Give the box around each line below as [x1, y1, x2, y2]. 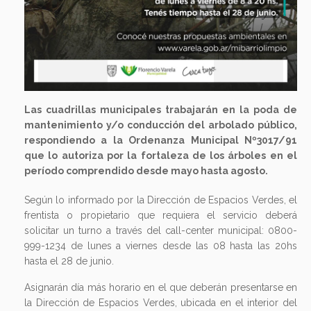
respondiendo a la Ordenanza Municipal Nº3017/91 [24, 135, 297, 146]
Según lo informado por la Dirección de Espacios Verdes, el [24, 194, 297, 205]
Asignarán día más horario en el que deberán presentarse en [24, 282, 297, 293]
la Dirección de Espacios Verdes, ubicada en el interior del [24, 297, 297, 308]
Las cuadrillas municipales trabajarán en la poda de [24, 104, 297, 115]
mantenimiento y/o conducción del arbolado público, [24, 119, 297, 131]
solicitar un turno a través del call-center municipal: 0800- [24, 225, 297, 236]
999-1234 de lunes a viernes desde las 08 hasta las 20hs [24, 240, 297, 251]
